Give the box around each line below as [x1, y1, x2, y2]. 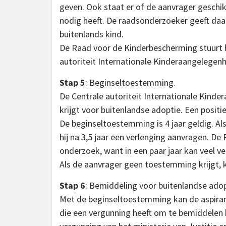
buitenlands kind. [60, 28, 124, 40]
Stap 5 [60, 77, 85, 88]
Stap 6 [60, 180, 85, 191]
